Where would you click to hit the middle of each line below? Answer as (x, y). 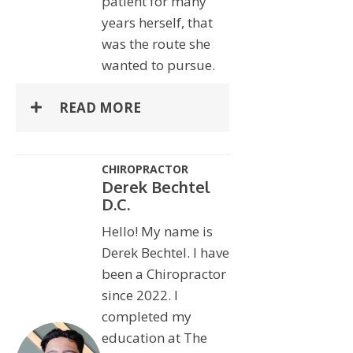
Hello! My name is (157, 231)
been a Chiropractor (163, 273)
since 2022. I (139, 295)
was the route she (156, 43)
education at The (154, 337)
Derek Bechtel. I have (165, 252)
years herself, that (157, 22)
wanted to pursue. (158, 65)
